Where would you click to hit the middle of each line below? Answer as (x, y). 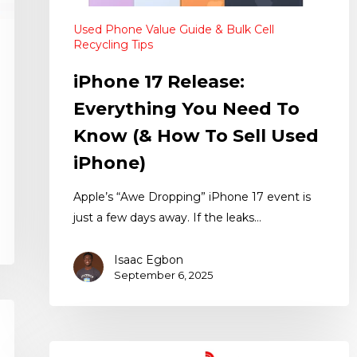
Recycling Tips (113, 45)
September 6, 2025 (163, 275)
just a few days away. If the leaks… (167, 218)
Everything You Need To (186, 109)
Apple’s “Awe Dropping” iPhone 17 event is (192, 197)
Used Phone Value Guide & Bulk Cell (174, 30)
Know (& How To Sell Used (196, 136)
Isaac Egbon (149, 260)
